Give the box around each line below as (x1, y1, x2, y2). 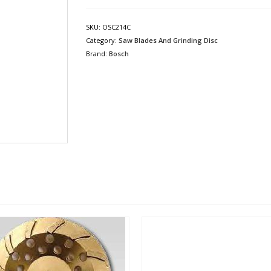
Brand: (85, 49, 109, 58)
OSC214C (102, 22, 131, 31)
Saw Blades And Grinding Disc (118, 36, 218, 45)
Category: (85, 36, 119, 45)
